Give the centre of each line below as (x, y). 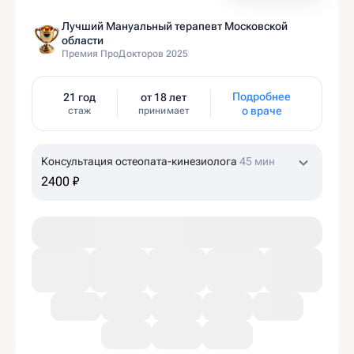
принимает (164, 111)
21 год (79, 97)
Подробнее (262, 96)
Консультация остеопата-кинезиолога (140, 161)
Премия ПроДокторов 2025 (125, 54)
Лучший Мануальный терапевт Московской (175, 26)
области (83, 40)
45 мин (257, 161)
